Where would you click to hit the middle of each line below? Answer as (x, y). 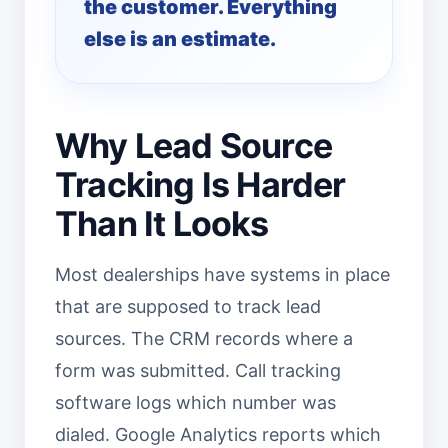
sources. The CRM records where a (204, 338)
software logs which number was (195, 402)
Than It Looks (162, 223)
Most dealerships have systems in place (222, 274)
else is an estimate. (180, 39)
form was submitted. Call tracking (198, 370)
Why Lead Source (193, 145)
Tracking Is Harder (200, 184)
